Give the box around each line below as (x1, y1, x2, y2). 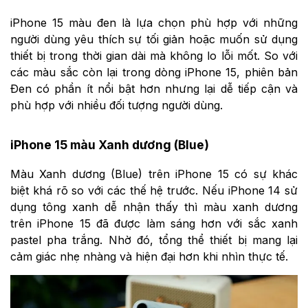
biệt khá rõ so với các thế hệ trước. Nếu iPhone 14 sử (10, 184, 298, 198)
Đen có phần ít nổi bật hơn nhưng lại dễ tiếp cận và (10, 81, 298, 96)
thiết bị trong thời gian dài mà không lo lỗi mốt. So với (10, 48, 298, 63)
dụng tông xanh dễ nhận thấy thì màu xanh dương (10, 200, 298, 214)
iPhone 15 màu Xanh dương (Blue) (10, 137, 209, 152)
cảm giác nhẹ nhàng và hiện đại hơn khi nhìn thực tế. (10, 250, 288, 264)
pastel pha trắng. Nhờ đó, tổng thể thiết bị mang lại (10, 233, 298, 247)
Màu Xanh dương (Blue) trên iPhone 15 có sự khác (10, 167, 298, 181)
